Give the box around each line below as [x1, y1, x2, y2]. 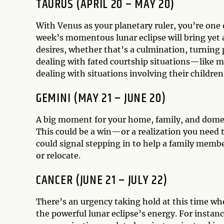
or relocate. [36, 150, 80, 161]
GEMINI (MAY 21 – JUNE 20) [36, 88, 166, 108]
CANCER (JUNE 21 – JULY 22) [36, 170, 168, 190]
